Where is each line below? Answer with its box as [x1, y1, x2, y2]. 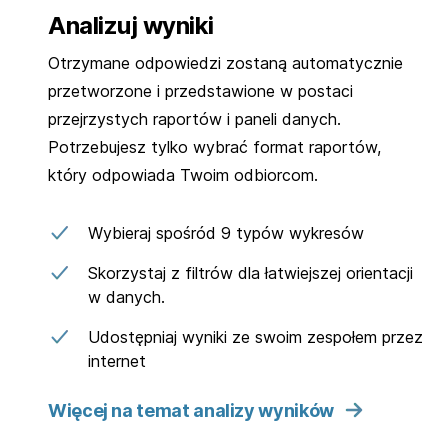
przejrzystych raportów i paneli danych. [48, 108, 341, 129]
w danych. [88, 286, 165, 307]
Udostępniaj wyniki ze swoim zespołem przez [88, 326, 423, 347]
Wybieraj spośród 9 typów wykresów [88, 222, 364, 243]
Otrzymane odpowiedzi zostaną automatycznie [48, 52, 403, 73]
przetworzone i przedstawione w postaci [48, 80, 353, 101]
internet [88, 350, 146, 371]
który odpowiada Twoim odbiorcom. [48, 164, 318, 185]
